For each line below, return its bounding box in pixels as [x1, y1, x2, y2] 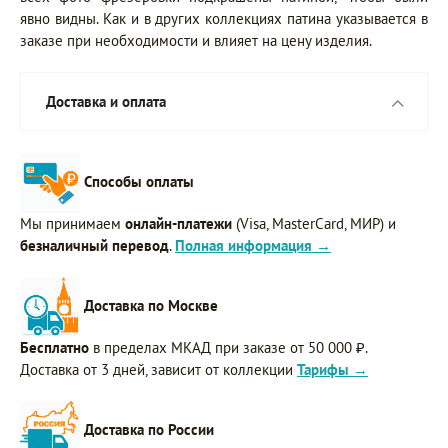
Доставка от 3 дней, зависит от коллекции [20, 360, 297, 380]
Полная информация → [175, 236, 331, 256]
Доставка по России [84, 419, 214, 439]
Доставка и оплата [46, 92, 166, 112]
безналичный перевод [20, 236, 169, 256]
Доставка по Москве [84, 295, 218, 315]
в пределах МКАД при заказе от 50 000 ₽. [89, 338, 367, 358]
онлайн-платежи [125, 214, 232, 234]
